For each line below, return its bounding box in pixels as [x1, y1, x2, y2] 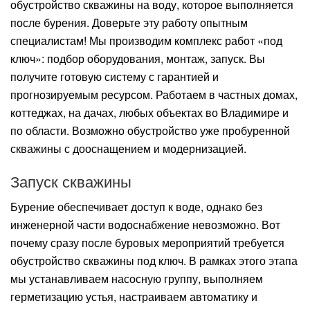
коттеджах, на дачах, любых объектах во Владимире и [10, 104, 289, 121]
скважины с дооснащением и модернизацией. [10, 140, 246, 157]
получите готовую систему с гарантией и [10, 69, 219, 85]
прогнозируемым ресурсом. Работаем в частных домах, [10, 86, 298, 103]
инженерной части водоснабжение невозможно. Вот [10, 217, 280, 233]
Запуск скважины [10, 170, 131, 192]
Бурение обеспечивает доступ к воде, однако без [10, 199, 262, 215]
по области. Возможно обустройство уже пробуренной [10, 122, 290, 139]
